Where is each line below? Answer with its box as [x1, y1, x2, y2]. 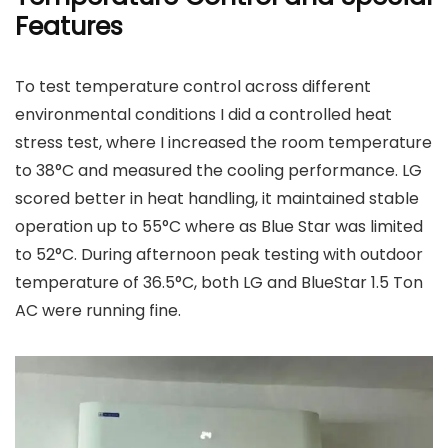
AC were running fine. [15, 299, 181, 323]
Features [15, 9, 123, 45]
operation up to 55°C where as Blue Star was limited [15, 215, 423, 239]
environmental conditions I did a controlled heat [15, 103, 392, 127]
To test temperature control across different [15, 75, 371, 99]
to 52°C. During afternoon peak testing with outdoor [15, 243, 423, 267]
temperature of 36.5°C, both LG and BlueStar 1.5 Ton [15, 271, 423, 295]
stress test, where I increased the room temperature [15, 131, 432, 155]
